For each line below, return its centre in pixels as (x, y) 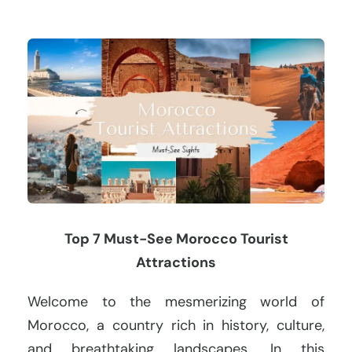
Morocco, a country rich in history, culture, (176, 325)
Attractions (176, 262)
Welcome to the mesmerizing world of (176, 301)
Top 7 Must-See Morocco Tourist (176, 238)
